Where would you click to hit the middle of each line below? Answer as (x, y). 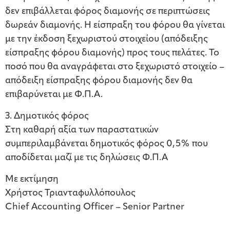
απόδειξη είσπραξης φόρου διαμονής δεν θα (99, 81)
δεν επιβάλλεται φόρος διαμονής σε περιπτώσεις (108, 12)
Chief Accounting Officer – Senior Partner (95, 207)
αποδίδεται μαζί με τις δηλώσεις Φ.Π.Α (87, 158)
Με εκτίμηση (32, 180)
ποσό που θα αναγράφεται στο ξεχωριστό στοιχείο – (115, 67)
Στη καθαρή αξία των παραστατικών (82, 130)
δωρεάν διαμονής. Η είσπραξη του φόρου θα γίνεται (115, 26)
